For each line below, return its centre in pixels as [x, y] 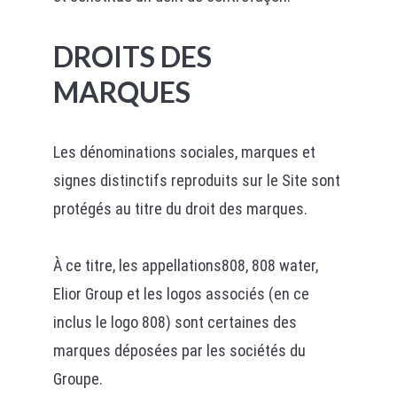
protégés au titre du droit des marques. [180, 209]
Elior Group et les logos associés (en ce [181, 294]
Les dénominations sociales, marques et [184, 152]
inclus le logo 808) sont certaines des [175, 322]
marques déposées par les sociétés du [179, 350]
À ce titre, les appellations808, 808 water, [185, 265]
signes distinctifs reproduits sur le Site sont [196, 180]
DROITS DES [132, 56]
